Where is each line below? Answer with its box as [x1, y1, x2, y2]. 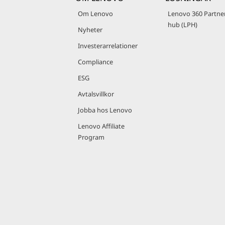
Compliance [78, 57, 113, 66]
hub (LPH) [168, 20, 197, 29]
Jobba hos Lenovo [78, 105, 132, 115]
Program [78, 133, 104, 142]
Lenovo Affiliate [78, 122, 125, 131]
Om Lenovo [78, 9, 113, 18]
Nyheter [78, 25, 102, 34]
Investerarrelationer [78, 41, 138, 50]
